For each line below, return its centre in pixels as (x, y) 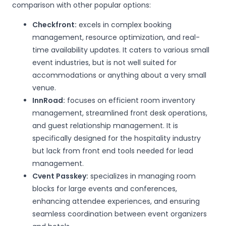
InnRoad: (49, 100)
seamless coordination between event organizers (120, 214)
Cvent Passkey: (60, 176)
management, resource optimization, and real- (116, 37)
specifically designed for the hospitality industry (117, 138)
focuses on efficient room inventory (130, 100)
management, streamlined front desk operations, (120, 113)
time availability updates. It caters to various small (121, 50)
